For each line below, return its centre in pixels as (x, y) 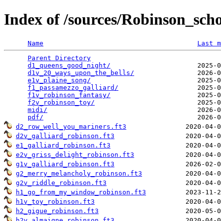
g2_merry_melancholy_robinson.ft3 (79, 173)
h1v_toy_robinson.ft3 (55, 201)
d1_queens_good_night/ (69, 65)
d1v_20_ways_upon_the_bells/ (81, 73)
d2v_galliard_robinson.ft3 (65, 136)
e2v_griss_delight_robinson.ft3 (75, 154)
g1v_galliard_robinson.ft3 (65, 164)
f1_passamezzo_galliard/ (73, 87)
